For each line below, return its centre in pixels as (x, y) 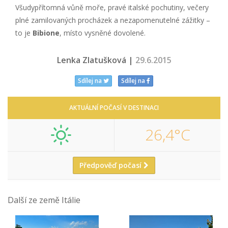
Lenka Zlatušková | (96, 60)
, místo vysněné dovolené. (103, 33)
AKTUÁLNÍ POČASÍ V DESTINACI (114, 107)
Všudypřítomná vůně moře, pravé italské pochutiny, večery (112, 7)
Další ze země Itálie (44, 200)
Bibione (46, 33)
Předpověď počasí (111, 165)
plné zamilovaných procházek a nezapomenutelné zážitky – (113, 20)
